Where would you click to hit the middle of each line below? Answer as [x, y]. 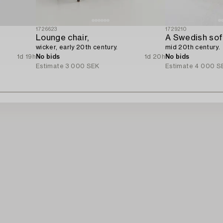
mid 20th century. [193, 47]
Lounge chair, [62, 38]
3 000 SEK [82, 66]
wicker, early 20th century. [77, 47]
